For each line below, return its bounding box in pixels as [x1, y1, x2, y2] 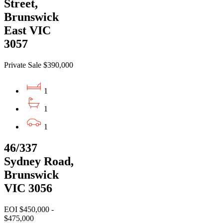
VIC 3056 [4, 182, 52, 195]
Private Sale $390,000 [4, 61, 73, 70]
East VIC [4, 24, 51, 37]
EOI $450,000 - [4, 205, 54, 214]
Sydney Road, [4, 155, 74, 168]
